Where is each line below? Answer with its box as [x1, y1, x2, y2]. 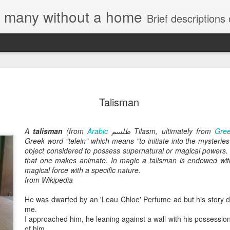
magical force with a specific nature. [25, 165, 143, 175]
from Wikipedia [25, 175, 73, 185]
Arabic [87, 126, 108, 136]
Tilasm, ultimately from [134, 126, 215, 136]
